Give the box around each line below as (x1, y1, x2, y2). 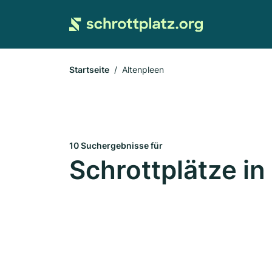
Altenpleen (122, 64, 164, 75)
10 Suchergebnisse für (69, 140, 163, 151)
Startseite (69, 64, 109, 75)
